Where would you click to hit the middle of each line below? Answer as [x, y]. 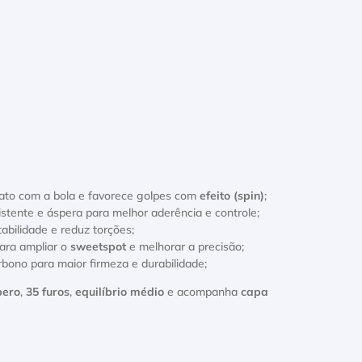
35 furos [48, 293]
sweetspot [98, 247]
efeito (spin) [232, 196]
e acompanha [202, 293]
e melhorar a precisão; [185, 247]
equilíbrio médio [120, 293]
